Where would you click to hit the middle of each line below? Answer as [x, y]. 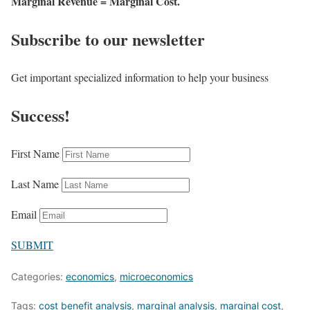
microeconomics [156, 276]
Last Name [35, 183]
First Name [35, 153]
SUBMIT [32, 244]
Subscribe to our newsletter [108, 39]
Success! [40, 115]
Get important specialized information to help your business [140, 77]
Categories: [38, 276]
